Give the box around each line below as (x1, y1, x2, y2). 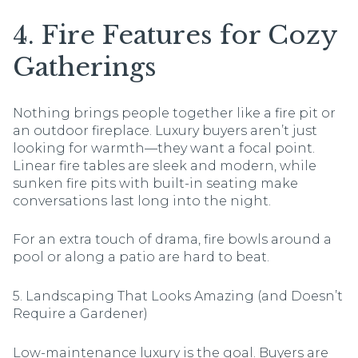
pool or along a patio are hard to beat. (13, 249, 269, 265)
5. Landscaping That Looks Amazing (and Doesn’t (13, 288, 343, 304)
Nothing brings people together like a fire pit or (13, 105, 336, 121)
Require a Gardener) (13, 305, 148, 321)
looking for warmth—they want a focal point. (13, 140, 315, 156)
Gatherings (13, 51, 157, 84)
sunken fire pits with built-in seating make (13, 175, 298, 191)
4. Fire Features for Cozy (13, 19, 337, 52)
